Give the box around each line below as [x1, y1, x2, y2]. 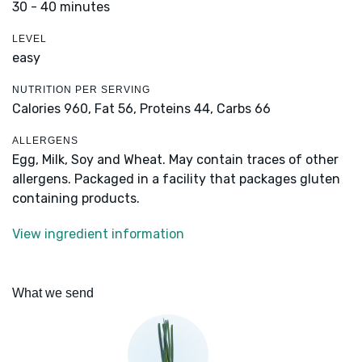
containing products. [12, 191, 140, 207]
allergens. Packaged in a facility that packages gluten [12, 171, 340, 187]
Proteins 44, [140, 101, 213, 117]
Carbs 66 [217, 101, 271, 117]
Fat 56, [95, 101, 137, 117]
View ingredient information [12, 226, 184, 242]
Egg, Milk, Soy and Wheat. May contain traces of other [12, 152, 339, 168]
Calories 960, [12, 101, 95, 117]
